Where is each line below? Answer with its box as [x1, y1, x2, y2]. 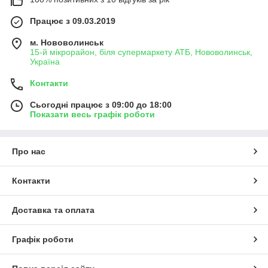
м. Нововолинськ [30, 38, 103, 47]
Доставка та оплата [12, 205, 95, 215]
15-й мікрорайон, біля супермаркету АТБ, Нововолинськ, [30, 47, 252, 57]
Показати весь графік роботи [30, 109, 155, 119]
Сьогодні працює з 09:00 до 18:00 [30, 100, 172, 109]
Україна [30, 57, 60, 66]
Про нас [12, 147, 45, 156]
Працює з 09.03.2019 [30, 16, 115, 26]
